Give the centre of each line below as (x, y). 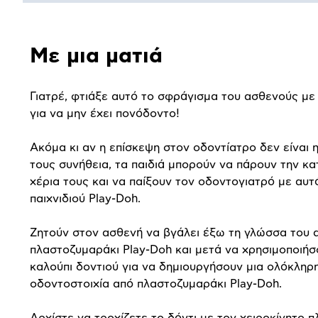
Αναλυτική (70, 39)
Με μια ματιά (96, 56)
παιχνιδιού (59, 198)
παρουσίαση (80, 70)
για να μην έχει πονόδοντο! (105, 113)
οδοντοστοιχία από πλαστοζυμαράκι (130, 284)
